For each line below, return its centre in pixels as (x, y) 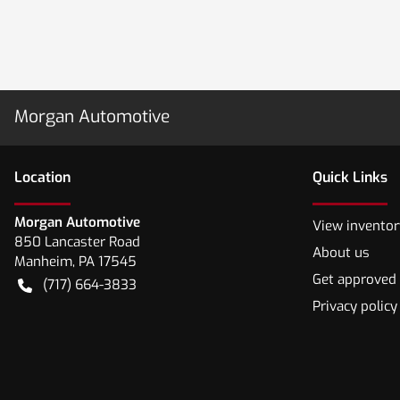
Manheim (43, 262)
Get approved (354, 279)
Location (42, 177)
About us (341, 253)
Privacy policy (355, 306)
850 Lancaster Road (77, 242)
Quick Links (350, 177)
